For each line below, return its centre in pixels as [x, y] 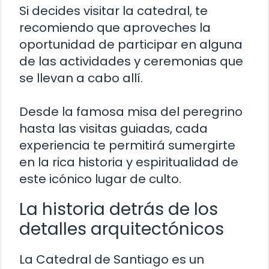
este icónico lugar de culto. [100, 179]
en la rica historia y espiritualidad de [129, 162]
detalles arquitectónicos [122, 229]
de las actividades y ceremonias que [131, 62]
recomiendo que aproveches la [115, 28]
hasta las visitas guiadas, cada [113, 129]
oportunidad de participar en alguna [131, 45]
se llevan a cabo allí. [81, 78]
